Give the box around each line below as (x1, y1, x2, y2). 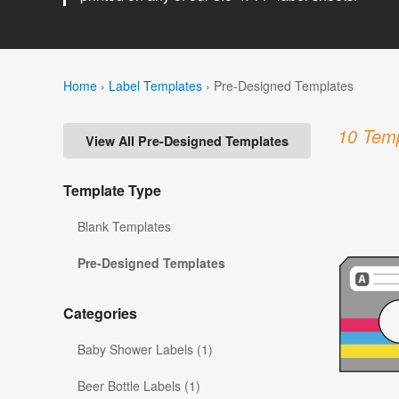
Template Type (63, 180, 161, 201)
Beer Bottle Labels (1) (77, 377, 200, 395)
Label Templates (109, 76, 202, 94)
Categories (63, 303, 137, 324)
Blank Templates (77, 217, 171, 236)
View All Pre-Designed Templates (85, 132, 289, 151)
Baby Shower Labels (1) (77, 340, 213, 359)
